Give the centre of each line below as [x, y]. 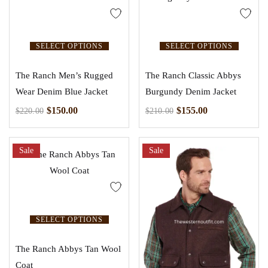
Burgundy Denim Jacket [191, 91]
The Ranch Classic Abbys [193, 75]
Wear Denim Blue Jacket [62, 91]
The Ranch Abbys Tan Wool [68, 249]
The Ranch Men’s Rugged [64, 75]
